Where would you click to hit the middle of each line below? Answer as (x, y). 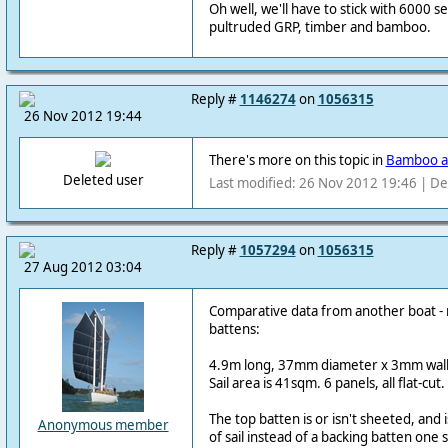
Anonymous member (103, 425)
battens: (234, 329)
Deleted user (103, 180)
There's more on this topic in (297, 160)
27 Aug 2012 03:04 (82, 267)
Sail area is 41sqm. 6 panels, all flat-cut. (326, 383)
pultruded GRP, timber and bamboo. (319, 27)
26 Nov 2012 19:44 (82, 116)
